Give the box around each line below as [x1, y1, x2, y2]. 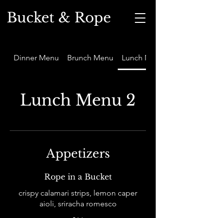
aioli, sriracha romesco [39, 199, 117, 208]
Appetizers [46, 146, 110, 161]
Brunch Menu [67, 53, 114, 62]
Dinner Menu [14, 53, 59, 62]
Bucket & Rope [6, 9, 111, 26]
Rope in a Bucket [44, 172, 112, 182]
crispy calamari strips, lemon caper [18, 188, 137, 198]
